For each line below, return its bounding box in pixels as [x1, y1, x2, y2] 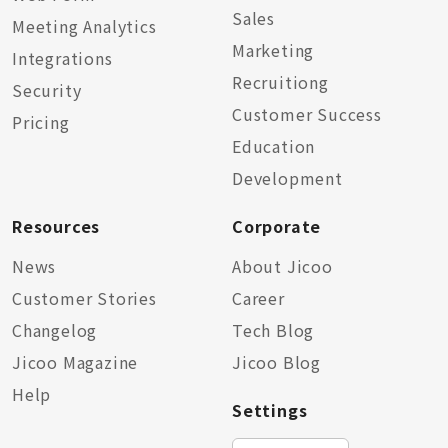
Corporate [232, 214, 322, 238]
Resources [12, 214, 101, 238]
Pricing [12, 110, 70, 134]
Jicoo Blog [232, 350, 321, 374]
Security [12, 78, 82, 102]
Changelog [12, 318, 98, 342]
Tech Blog [232, 318, 315, 342]
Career [232, 286, 285, 310]
